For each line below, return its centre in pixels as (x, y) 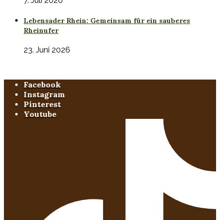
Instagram (44, 95)
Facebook (42, 85)
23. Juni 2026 (47, 50)
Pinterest (42, 104)
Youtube (40, 114)
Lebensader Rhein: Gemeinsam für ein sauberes (107, 20)
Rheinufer (41, 30)
